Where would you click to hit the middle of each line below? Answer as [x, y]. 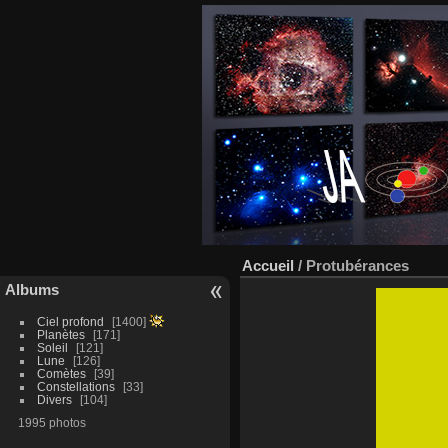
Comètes [61, 373]
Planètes [60, 334]
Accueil [268, 265]
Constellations [75, 386]
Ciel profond [70, 321]
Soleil [52, 347]
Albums [32, 289]
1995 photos [51, 422]
